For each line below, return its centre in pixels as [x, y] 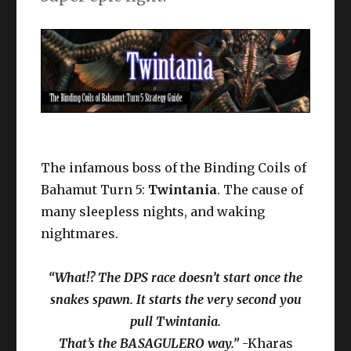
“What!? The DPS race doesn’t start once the [175, 278]
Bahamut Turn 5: [95, 190]
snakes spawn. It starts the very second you [175, 300]
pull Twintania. [175, 322]
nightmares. [80, 234]
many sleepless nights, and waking [153, 212]
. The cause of [261, 190]
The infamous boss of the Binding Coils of [174, 168]
